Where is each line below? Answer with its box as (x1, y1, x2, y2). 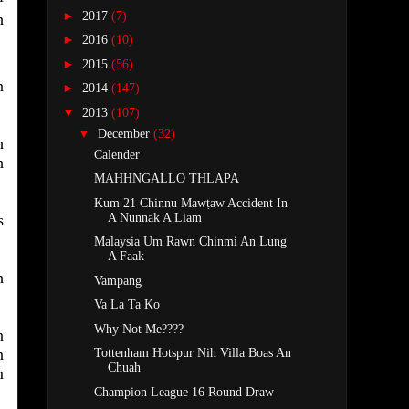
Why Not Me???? (93, 321, 184, 336)
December (97, 126, 153, 141)
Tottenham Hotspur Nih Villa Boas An (93, 346, 291, 361)
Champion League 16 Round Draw (93, 384, 274, 399)
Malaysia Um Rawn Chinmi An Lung (93, 235, 287, 249)
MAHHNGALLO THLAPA (93, 172, 239, 186)
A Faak (107, 249, 144, 264)
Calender (93, 147, 140, 162)
